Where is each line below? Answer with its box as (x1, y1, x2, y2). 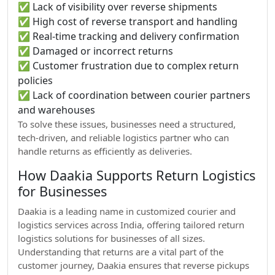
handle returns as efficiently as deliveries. (18, 145, 192, 157)
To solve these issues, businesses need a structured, (18, 118, 236, 130)
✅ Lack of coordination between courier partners (18, 88, 250, 102)
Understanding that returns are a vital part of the (18, 246, 223, 258)
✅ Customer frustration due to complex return (18, 59, 239, 72)
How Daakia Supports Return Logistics (18, 166, 255, 184)
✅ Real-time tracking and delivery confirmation (18, 29, 239, 43)
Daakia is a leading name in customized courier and (18, 205, 236, 217)
